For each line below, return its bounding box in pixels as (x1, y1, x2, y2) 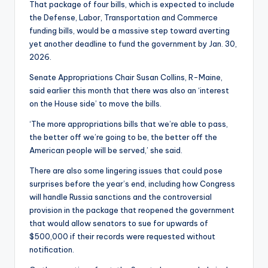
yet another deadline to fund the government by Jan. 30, (29, 39, 237, 49)
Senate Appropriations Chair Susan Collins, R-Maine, (29, 72, 223, 83)
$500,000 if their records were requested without (29, 232, 215, 242)
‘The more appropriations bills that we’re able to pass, (29, 119, 228, 129)
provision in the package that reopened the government (29, 205, 234, 215)
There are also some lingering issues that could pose (29, 166, 223, 176)
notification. (29, 245, 74, 255)
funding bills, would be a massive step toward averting (29, 26, 230, 36)
